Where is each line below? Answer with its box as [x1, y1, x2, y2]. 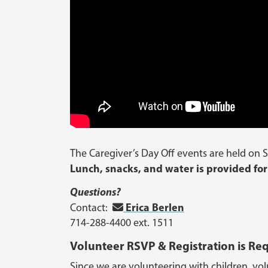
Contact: [70, 201, 112, 215]
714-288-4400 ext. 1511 [70, 216, 173, 230]
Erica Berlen [123, 200, 184, 215]
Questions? [70, 185, 121, 199]
